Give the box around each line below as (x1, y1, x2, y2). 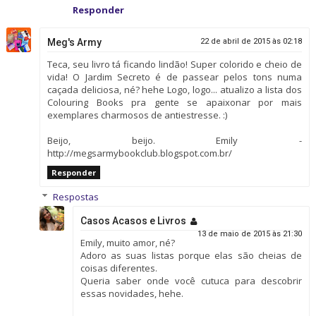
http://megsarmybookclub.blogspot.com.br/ (47, 147, 232, 160)
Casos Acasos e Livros (80, 215, 186, 227)
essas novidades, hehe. (80, 287, 183, 300)
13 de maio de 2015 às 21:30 (197, 229, 303, 239)
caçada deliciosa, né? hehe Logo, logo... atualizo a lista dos (47, 83, 303, 97)
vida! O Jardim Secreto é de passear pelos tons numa (47, 71, 303, 84)
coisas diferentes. (80, 262, 157, 275)
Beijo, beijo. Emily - (47, 134, 303, 147)
